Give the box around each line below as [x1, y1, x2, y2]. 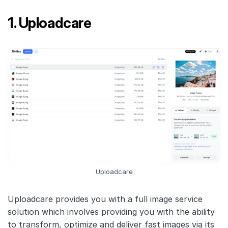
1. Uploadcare [8, 14, 92, 32]
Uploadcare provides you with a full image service [8, 194, 203, 205]
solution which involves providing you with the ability [8, 207, 215, 217]
